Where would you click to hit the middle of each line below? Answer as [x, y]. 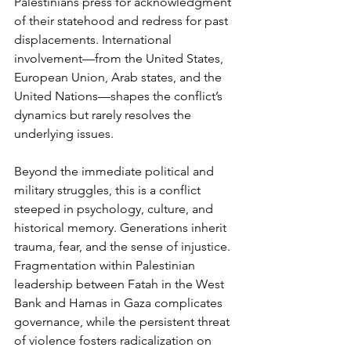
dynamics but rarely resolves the [104, 115]
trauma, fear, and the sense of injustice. [124, 247]
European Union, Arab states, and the [119, 78]
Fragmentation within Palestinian [106, 266]
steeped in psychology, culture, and [115, 209]
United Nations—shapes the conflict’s [120, 96]
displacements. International [94, 40]
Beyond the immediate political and [116, 172]
